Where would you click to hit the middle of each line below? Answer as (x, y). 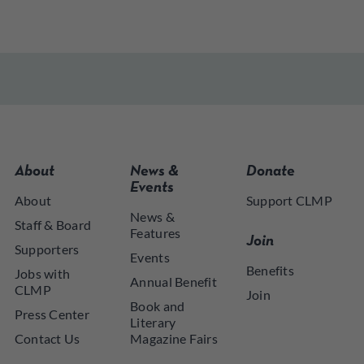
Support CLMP (289, 201)
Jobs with (42, 274)
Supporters (47, 249)
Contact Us (47, 339)
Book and (158, 306)
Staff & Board (53, 225)
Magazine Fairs (174, 339)
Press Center (52, 314)
